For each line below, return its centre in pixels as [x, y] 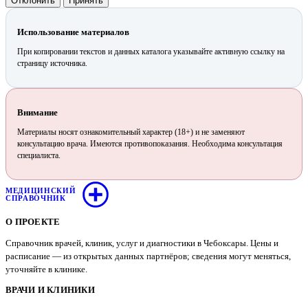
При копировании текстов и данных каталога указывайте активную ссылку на [151, 51]
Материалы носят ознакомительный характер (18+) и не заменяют [131, 132]
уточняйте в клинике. [46, 269]
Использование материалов [73, 32]
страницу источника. [52, 63]
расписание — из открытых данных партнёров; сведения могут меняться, [148, 256]
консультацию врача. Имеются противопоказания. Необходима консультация [150, 143]
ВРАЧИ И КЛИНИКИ [50, 289]
